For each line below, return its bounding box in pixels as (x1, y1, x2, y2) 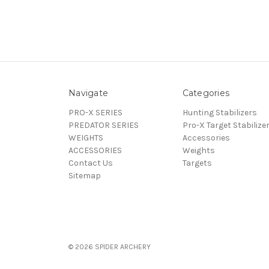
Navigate (68, 87, 108, 98)
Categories (182, 87, 229, 98)
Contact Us (68, 157, 113, 168)
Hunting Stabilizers (182, 107, 257, 118)
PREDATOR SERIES (68, 119, 139, 130)
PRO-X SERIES (68, 107, 122, 118)
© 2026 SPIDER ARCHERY (68, 242, 151, 251)
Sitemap (68, 170, 101, 181)
